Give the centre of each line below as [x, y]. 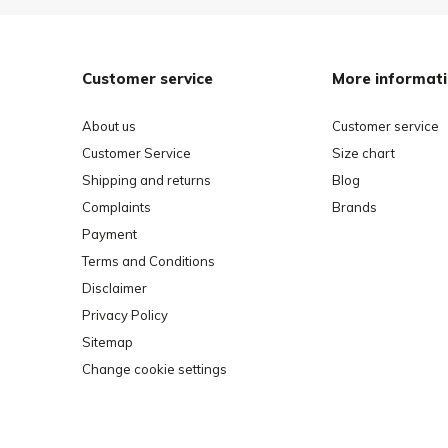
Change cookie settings [154, 368]
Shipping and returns [146, 179]
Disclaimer [114, 287]
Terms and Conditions [148, 260]
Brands [354, 206]
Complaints [116, 206]
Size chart [363, 152]
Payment [109, 233]
